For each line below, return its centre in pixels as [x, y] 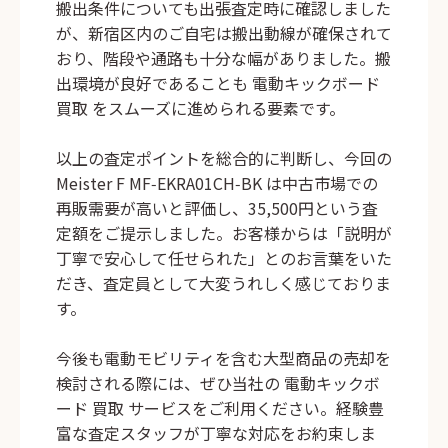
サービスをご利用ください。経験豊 [254, 408]
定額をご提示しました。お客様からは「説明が [224, 233]
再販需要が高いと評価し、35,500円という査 [217, 208]
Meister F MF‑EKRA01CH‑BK [159, 183]
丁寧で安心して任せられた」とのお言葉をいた [224, 258]
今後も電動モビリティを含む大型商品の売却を [223, 358]
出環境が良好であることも [154, 83]
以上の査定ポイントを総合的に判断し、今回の [224, 158]
